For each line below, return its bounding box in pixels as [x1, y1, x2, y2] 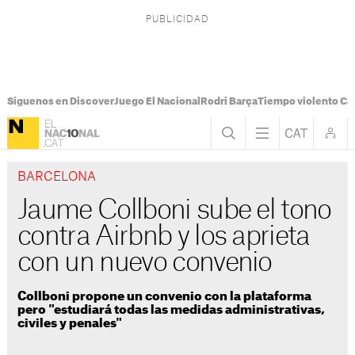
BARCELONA [17, 171, 97, 184]
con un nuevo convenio [17, 250, 272, 277]
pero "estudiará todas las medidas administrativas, [17, 303, 326, 316]
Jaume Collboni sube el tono [17, 197, 331, 224]
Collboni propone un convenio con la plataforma [17, 290, 312, 303]
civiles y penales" [17, 317, 123, 330]
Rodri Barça [200, 97, 258, 106]
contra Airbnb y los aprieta [17, 223, 310, 250]
